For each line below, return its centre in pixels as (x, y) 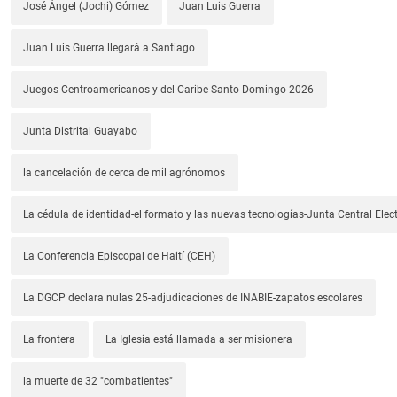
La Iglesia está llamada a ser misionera (199, 340)
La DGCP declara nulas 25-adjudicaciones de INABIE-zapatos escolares (193, 298)
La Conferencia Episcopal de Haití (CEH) (120, 257)
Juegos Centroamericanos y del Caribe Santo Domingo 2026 (169, 90)
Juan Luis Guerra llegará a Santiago (109, 48)
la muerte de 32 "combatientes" (98, 381)
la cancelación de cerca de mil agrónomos (125, 173)
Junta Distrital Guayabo (81, 132)
